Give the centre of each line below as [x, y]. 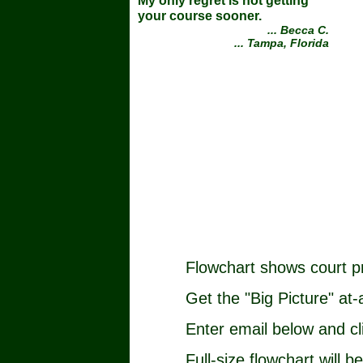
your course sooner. [200, 16]
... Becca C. [298, 30]
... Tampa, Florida [282, 43]
